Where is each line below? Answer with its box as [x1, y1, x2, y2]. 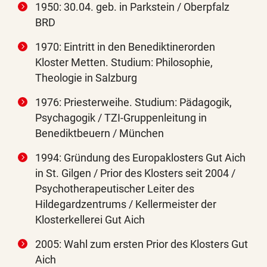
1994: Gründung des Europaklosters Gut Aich [35, 151, 246, 164]
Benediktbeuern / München [35, 127, 164, 140]
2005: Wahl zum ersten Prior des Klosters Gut [35, 238, 248, 251]
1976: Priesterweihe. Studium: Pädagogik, [35, 96, 232, 109]
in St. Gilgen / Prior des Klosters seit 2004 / [35, 167, 235, 180]
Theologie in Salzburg [35, 72, 137, 85]
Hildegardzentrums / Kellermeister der [35, 198, 216, 211]
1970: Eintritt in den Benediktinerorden [35, 41, 215, 54]
